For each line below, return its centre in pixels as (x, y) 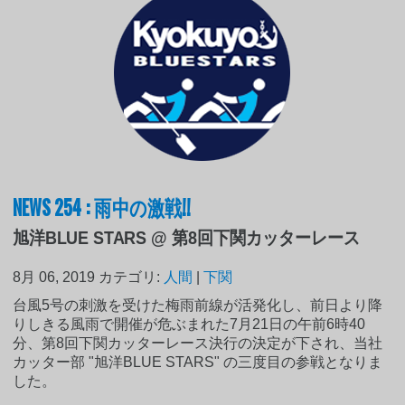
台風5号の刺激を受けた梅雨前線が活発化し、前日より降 (198, 305)
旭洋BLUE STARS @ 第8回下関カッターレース (187, 237)
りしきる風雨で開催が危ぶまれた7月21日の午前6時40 (189, 324)
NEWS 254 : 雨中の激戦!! (102, 206)
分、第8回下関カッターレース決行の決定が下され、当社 (198, 343)
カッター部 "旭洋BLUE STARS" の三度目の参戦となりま (198, 362)
